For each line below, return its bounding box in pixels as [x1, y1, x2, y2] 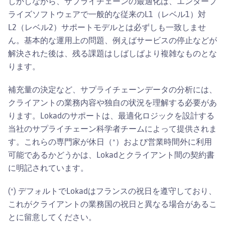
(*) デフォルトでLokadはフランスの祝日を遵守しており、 [8, 185, 216, 196]
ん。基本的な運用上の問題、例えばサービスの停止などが [8, 35, 217, 45]
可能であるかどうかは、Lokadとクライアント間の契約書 [8, 149, 214, 160]
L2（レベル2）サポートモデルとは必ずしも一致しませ [8, 22, 206, 32]
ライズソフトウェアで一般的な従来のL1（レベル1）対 [8, 9, 206, 19]
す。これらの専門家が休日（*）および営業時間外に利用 [8, 136, 212, 147]
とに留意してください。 [8, 211, 96, 222]
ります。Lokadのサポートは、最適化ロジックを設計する [8, 110, 214, 121]
